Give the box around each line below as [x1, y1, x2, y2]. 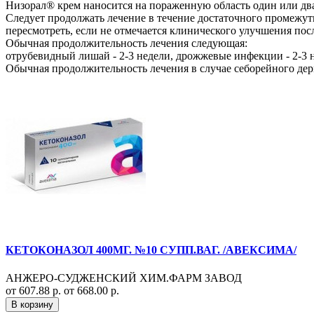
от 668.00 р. [64, 284, 119, 296]
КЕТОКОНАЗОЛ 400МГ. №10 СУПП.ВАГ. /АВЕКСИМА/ [6, 244, 296, 257]
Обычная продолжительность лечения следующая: [6, 37, 247, 50]
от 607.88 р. [6, 284, 64, 296]
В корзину [11, 299, 53, 310]
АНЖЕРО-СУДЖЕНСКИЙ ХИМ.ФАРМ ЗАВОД [6, 271, 242, 284]
